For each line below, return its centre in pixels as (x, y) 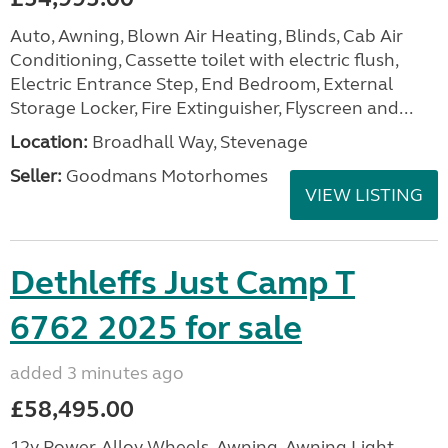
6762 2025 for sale (156, 328)
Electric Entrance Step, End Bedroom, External (201, 84)
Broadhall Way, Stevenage (198, 142)
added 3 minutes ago (97, 373)
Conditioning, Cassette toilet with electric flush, (204, 60)
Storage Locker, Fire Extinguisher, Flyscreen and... (211, 108)
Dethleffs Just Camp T (182, 283)
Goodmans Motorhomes (165, 176)
